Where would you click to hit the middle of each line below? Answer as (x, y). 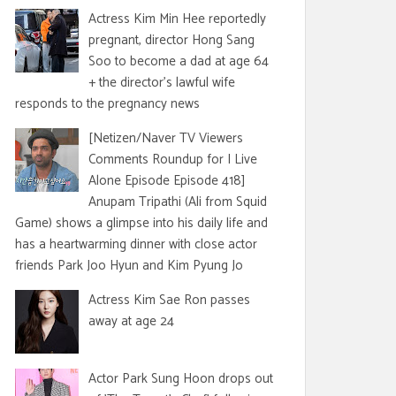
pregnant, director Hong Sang (171, 40)
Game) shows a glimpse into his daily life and (141, 223)
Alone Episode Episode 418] (167, 181)
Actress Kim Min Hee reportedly (177, 19)
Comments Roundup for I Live (173, 160)
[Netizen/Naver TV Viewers (166, 138)
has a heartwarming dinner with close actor (136, 244)
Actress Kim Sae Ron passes (169, 300)
